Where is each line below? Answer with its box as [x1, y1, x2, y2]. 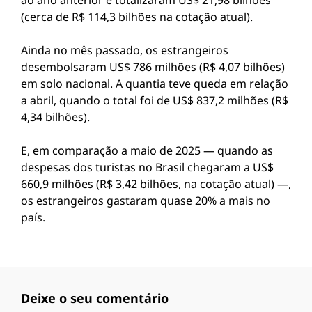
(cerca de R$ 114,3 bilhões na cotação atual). [21, 9, 253, 24]
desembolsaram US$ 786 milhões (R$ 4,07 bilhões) [21, 59, 285, 75]
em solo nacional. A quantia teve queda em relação [21, 76, 288, 91]
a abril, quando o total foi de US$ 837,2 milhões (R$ [21, 93, 288, 108]
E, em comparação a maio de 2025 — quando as [21, 143, 273, 158]
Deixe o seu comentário [21, 290, 169, 306]
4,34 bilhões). [21, 109, 90, 125]
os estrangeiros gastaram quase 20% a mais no [21, 193, 270, 208]
